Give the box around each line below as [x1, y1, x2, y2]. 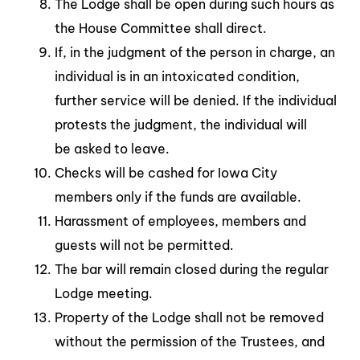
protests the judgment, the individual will [55, 116, 307, 133]
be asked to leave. [55, 140, 170, 157]
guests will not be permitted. [55, 236, 234, 253]
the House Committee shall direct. [55, 19, 267, 36]
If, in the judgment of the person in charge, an [55, 43, 335, 60]
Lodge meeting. [55, 284, 153, 301]
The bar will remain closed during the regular [55, 260, 329, 277]
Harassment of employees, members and [55, 212, 306, 229]
